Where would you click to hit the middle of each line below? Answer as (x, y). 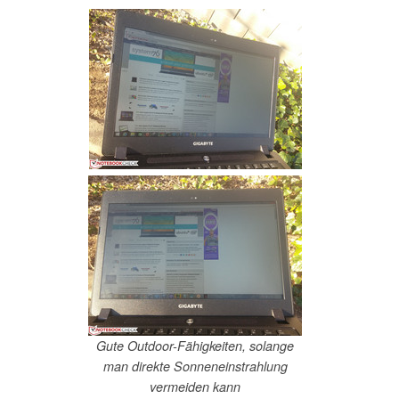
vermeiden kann (195, 386)
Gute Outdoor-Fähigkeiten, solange (195, 345)
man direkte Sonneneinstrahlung (195, 366)
